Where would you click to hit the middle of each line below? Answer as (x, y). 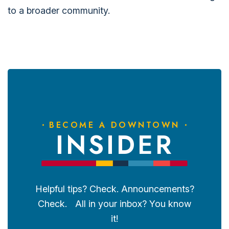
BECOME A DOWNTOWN (114, 125)
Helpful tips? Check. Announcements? (114, 189)
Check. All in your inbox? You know (114, 203)
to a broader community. (59, 10)
